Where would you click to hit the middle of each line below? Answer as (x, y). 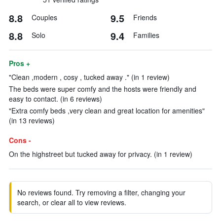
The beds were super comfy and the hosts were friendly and (103, 89)
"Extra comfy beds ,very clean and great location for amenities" (107, 110)
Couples (44, 17)
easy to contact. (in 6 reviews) (55, 99)
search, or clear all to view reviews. (72, 202)
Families (146, 35)
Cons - (20, 140)
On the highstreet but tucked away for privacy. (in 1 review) (101, 154)
